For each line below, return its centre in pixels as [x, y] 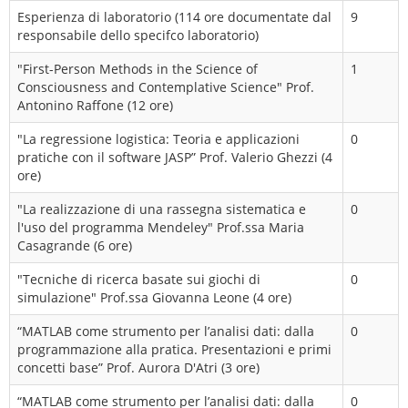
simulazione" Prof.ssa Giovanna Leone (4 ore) [154, 297]
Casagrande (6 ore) [75, 245]
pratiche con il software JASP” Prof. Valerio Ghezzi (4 [175, 157]
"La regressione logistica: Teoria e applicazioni [158, 139]
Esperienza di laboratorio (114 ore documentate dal [174, 17]
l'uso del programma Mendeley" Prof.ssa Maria [161, 227]
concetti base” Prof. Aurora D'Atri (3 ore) [138, 367]
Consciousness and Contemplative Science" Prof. [166, 87]
